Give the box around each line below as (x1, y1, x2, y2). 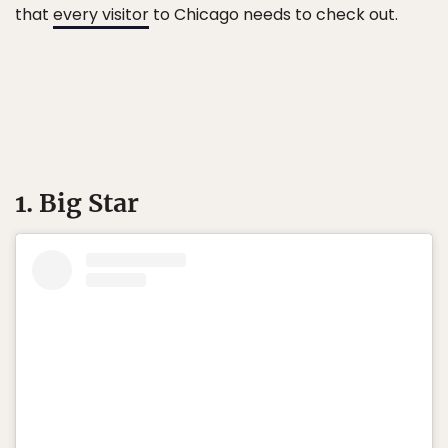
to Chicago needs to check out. (149, 3, 398, 26)
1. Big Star (15, 187, 139, 219)
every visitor (53, 3, 149, 26)
